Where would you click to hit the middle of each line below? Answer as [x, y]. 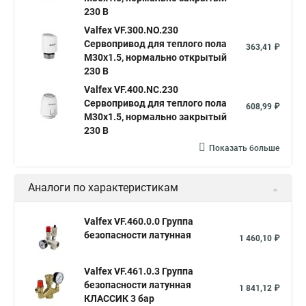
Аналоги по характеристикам [103, 187]
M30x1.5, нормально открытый [155, 57]
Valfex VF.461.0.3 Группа [139, 271]
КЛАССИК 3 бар [119, 298]
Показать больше [244, 148]
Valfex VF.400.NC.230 [131, 89]
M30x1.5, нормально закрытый [155, 117]
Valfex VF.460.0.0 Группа [139, 221]
